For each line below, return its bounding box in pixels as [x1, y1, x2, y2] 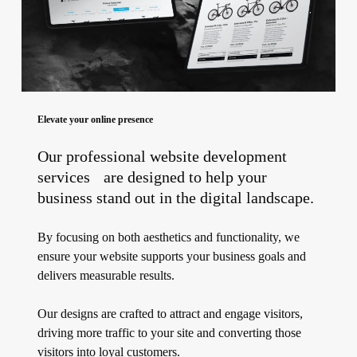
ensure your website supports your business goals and [37, 249, 306, 263]
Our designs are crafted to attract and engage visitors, [37, 306, 303, 320]
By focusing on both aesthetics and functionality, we [37, 229, 300, 244]
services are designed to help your [37, 168, 267, 186]
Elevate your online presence [37, 113, 153, 125]
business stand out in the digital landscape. [37, 189, 314, 206]
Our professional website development [37, 147, 287, 165]
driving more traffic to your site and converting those [37, 325, 301, 339]
